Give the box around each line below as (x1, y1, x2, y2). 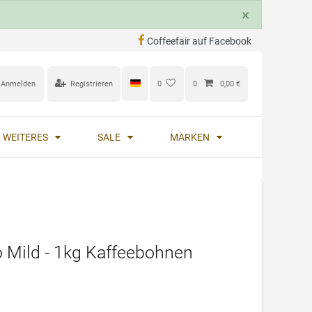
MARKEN (170, 131, 212, 143)
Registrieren (70, 79, 114, 88)
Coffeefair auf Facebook (147, 36, 251, 47)
